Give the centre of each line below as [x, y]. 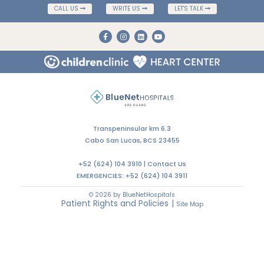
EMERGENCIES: [101, 175]
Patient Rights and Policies [115, 203]
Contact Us [166, 164]
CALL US [67, 8]
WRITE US [127, 8]
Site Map [190, 204]
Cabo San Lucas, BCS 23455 [132, 140]
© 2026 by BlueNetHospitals [132, 194]
